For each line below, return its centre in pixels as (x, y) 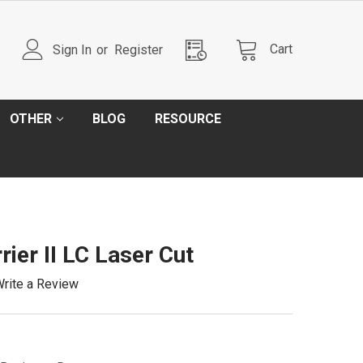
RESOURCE (188, 119)
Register (139, 49)
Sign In (73, 49)
